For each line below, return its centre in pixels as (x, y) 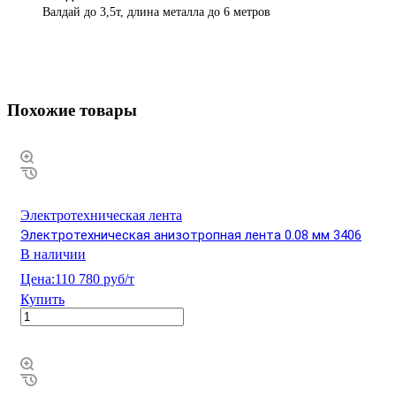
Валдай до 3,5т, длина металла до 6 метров (156, 12)
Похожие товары (72, 110)
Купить (42, 300)
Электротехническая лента (101, 216)
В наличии (53, 255)
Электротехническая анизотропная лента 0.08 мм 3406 (191, 236)
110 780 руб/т (95, 279)
